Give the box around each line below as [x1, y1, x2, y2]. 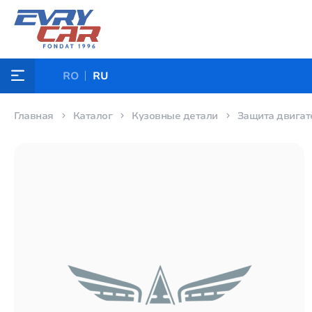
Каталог [72, 109, 112, 123]
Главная [14, 109, 54, 123]
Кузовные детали [132, 109, 218, 123]
